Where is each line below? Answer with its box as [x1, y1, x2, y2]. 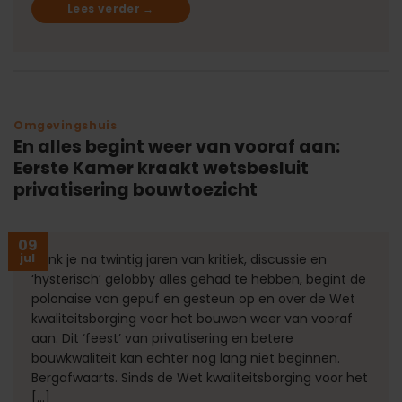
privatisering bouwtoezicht [13, 177, 258, 202]
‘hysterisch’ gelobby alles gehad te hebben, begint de [31, 269, 366, 288]
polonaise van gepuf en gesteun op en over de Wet [31, 289, 355, 308]
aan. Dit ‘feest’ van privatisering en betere [31, 328, 293, 347]
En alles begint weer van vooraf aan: [13, 134, 340, 159]
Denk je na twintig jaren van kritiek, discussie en [31, 249, 327, 268]
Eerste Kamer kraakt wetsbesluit [13, 155, 309, 180]
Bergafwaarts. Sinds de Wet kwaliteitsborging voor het [31, 368, 368, 387]
